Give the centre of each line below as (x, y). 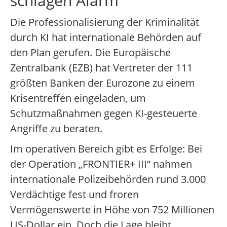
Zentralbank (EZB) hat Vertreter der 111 (101, 68)
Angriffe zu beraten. (56, 129)
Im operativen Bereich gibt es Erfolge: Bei (106, 149)
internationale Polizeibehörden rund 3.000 (108, 179)
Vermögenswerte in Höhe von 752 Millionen (112, 210)
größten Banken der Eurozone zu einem (103, 83)
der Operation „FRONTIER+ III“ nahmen (101, 164)
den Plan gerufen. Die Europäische (90, 53)
